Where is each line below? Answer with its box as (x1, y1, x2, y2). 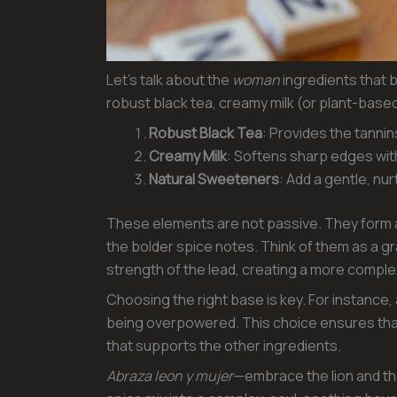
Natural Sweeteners (149, 168, 279, 189)
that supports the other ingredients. (106, 335, 341, 355)
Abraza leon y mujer (106, 365, 233, 385)
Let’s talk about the (106, 69, 232, 90)
